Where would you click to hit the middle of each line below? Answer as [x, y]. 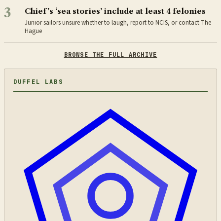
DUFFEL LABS [38, 82]
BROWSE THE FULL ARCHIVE [110, 55]
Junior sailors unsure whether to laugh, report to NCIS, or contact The [118, 23]
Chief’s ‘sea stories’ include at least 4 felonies [115, 11]
